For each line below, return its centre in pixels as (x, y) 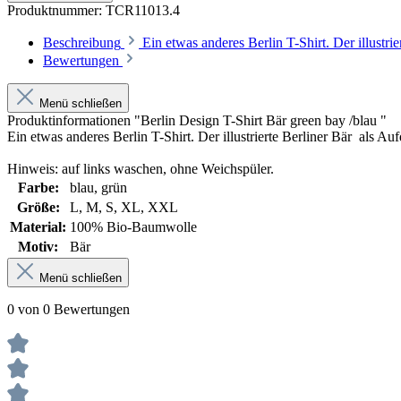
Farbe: (38, 187)
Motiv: (38, 246)
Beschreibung (82, 42)
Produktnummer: (56, 10)
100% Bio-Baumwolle (133, 226)
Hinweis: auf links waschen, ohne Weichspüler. (141, 168)
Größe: (38, 207)
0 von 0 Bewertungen (68, 309)
